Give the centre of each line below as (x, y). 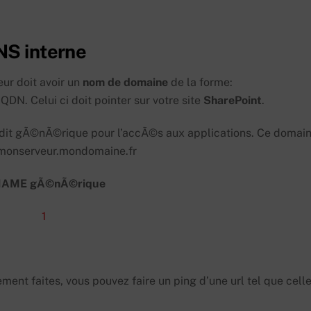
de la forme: (200, 83)
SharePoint (233, 101)
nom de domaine (125, 83)
